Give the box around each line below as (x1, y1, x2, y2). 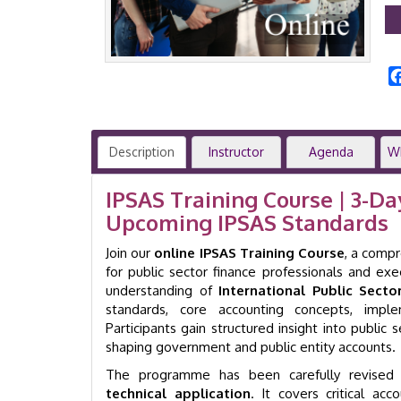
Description (109, 144, 175, 159)
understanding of (106, 282, 218, 299)
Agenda (308, 144, 354, 159)
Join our (106, 244, 155, 261)
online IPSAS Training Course (154, 244, 345, 261)
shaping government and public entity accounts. (106, 338, 396, 355)
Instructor (209, 144, 265, 159)
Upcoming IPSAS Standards (106, 209, 388, 236)
